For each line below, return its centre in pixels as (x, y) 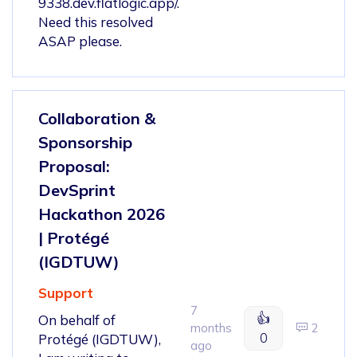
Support (66, 292)
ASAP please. (80, 41)
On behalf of (77, 320)
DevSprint (77, 190)
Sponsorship (85, 142)
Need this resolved (96, 22)
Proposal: (74, 166)
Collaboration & (97, 118)
